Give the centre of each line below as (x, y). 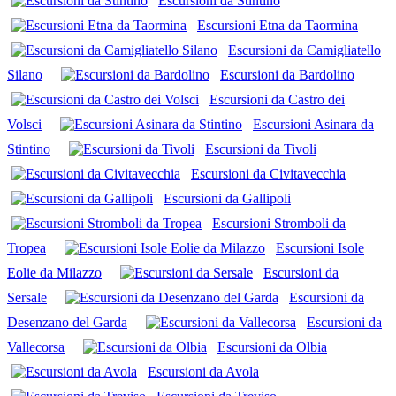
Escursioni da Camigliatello (305, 49)
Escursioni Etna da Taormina (278, 25)
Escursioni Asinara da (313, 124)
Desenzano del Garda (67, 322)
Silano (25, 74)
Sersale (27, 297)
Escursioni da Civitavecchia (268, 173)
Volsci (24, 124)
